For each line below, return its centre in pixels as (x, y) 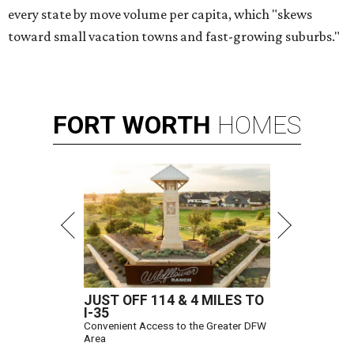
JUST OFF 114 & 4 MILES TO (174, 301)
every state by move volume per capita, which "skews (160, 15)
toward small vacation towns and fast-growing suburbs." (174, 37)
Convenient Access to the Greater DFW (175, 326)
